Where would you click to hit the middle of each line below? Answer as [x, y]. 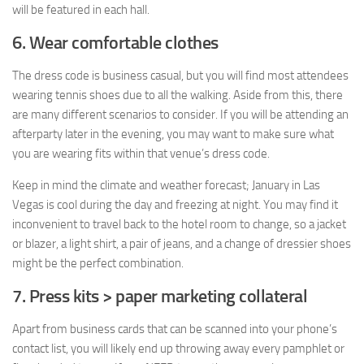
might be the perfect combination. [98, 264]
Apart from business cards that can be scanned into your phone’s [175, 329]
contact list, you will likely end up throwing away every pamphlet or [178, 349]
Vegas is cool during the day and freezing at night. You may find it [175, 205]
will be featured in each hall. [81, 10]
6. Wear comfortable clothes [115, 43]
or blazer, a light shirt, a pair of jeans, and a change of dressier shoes [182, 244]
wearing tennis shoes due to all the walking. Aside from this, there [178, 95]
